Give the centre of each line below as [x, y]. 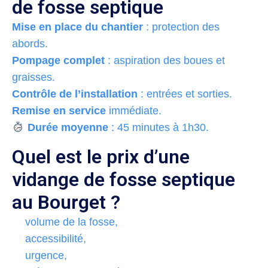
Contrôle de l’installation [75, 94]
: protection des [181, 27]
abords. [30, 43]
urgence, [46, 255]
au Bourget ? [66, 202]
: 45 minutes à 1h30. [158, 127]
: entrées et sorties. [185, 94]
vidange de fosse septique [124, 179]
